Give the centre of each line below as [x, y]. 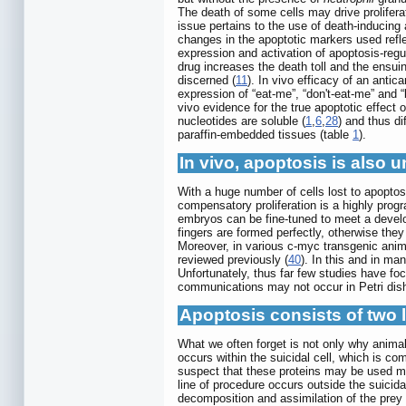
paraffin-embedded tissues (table [265, 135]
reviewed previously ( [233, 260]
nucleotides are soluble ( [242, 121]
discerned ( [207, 81]
